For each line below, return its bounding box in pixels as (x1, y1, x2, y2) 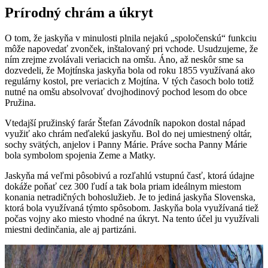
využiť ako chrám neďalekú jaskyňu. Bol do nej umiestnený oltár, (5, 128, 252, 139)
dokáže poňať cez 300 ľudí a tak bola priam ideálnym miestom (5, 181, 241, 191)
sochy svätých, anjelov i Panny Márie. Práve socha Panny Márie (5, 139, 247, 150)
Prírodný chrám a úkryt (5, 4, 153, 20)
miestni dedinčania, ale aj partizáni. (5, 224, 136, 234)
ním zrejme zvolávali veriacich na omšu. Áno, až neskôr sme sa (5, 54, 243, 65)
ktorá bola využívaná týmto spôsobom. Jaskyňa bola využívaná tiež (5, 202, 258, 213)
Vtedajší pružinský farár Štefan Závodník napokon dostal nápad (5, 117, 245, 128)
